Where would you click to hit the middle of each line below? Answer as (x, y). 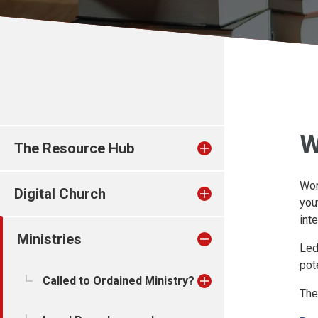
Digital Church (60, 194)
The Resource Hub (74, 148)
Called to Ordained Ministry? (119, 281)
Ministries (49, 239)
